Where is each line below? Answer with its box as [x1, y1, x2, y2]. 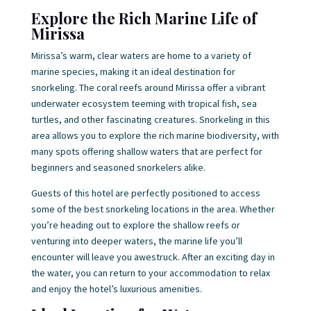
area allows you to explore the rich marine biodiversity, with [31, 129, 279, 142]
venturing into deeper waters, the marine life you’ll [31, 235, 242, 247]
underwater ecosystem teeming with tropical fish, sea [31, 97, 257, 110]
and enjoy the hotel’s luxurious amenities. [31, 283, 202, 295]
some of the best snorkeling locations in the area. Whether [31, 203, 275, 215]
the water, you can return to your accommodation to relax [31, 267, 270, 279]
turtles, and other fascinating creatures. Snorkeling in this [31, 113, 270, 126]
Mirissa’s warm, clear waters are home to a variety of [31, 49, 251, 62]
